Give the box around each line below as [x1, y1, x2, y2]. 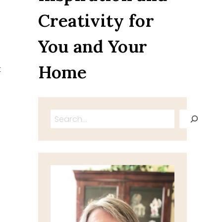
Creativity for [38, 9, 154, 32]
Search [50, 110, 78, 121]
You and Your [38, 35, 148, 57]
